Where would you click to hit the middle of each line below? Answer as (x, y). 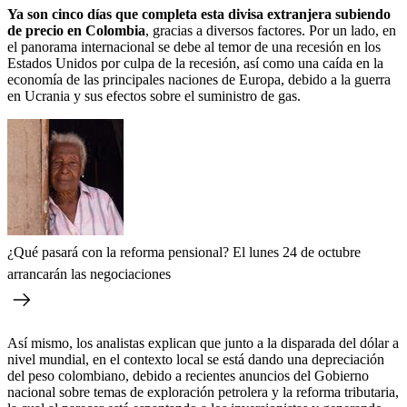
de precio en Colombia (76, 30)
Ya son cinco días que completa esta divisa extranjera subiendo (199, 14)
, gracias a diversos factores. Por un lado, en (271, 30)
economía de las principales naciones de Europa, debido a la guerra (199, 79)
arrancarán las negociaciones (89, 273)
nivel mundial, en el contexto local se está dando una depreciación (196, 359)
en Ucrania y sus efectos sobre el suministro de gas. (154, 95)
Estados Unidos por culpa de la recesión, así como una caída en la (195, 63)
